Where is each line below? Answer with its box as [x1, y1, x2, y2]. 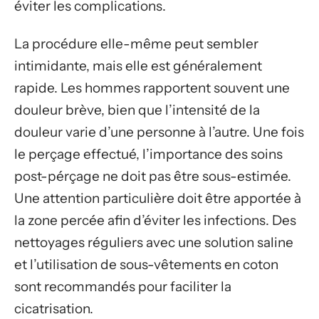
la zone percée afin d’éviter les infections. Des [14, 212, 296, 229]
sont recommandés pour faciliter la [14, 278, 231, 295]
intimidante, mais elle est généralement [14, 58, 262, 74]
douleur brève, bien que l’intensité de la [14, 102, 260, 118]
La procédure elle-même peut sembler [14, 36, 258, 52]
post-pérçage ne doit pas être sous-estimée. [14, 168, 291, 184]
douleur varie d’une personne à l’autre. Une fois [14, 124, 304, 140]
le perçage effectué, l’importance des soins [14, 146, 283, 162]
